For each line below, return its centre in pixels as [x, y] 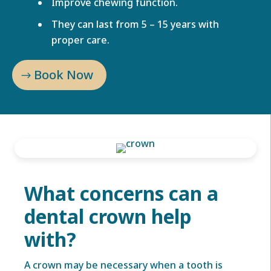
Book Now [64, 75]
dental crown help [108, 216]
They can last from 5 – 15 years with [135, 24]
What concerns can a [121, 193]
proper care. [80, 40]
